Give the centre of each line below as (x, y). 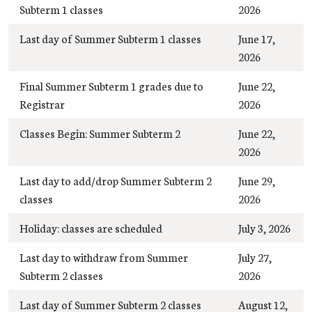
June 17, (257, 38)
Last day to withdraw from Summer (104, 257)
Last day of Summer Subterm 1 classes (110, 38)
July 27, (255, 257)
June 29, (257, 180)
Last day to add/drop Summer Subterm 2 (116, 180)
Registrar (42, 103)
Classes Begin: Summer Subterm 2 (100, 133)
